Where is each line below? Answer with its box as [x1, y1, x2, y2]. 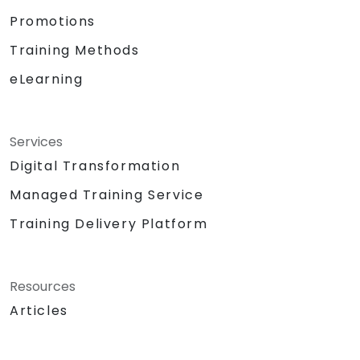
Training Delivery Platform [10, 214, 208, 233]
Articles [10, 301, 68, 320]
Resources [10, 276, 76, 296]
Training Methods [10, 40, 140, 59]
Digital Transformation [10, 156, 181, 175]
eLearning [10, 69, 84, 88]
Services [10, 132, 63, 151]
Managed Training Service [10, 185, 204, 204]
